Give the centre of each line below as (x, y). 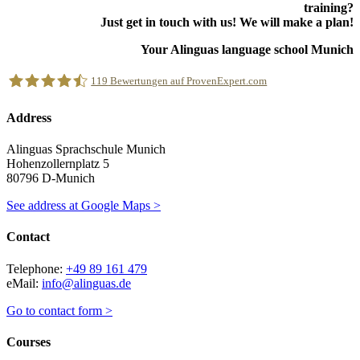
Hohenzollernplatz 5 (58, 164)
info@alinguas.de (86, 283)
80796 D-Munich (51, 178)
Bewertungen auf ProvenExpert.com (188, 81)
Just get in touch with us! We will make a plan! (227, 22)
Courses (29, 342)
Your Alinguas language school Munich (247, 49)
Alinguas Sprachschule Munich (86, 149)
